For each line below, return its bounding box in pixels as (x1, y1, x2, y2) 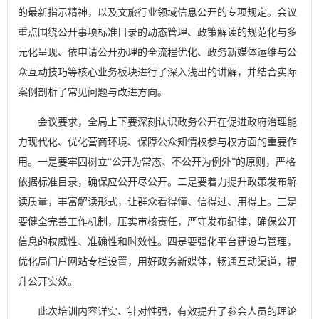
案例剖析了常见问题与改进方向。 (18, 87, 168, 98)
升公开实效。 (18, 276, 78, 288)
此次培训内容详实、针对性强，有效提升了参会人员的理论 (38, 306, 298, 318)
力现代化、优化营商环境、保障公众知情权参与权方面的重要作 (18, 137, 298, 148)
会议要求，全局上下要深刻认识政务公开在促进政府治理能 (38, 117, 298, 128)
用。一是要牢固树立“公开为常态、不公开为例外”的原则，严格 (18, 157, 296, 168)
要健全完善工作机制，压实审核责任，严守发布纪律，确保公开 (18, 216, 298, 228)
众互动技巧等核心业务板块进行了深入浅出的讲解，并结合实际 (18, 67, 298, 78)
